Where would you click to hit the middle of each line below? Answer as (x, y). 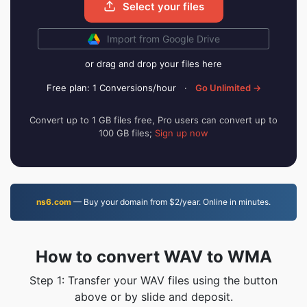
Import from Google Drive (163, 39)
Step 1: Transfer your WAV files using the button (153, 280)
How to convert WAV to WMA (153, 257)
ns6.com (54, 202)
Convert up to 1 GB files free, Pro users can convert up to (153, 120)
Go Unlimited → (228, 88)
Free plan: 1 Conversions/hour (111, 88)
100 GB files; (127, 133)
